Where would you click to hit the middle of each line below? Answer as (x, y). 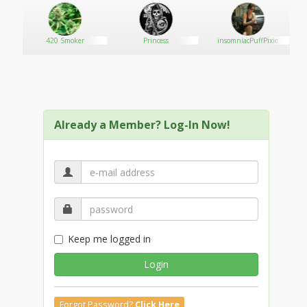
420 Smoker (65, 40)
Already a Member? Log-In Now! (142, 125)
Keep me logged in (109, 239)
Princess (156, 40)
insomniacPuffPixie (247, 40)
